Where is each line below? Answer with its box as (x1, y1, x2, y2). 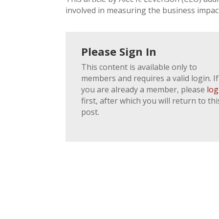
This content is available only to (81, 61, 197, 72)
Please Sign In (81, 44, 157, 59)
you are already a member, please (81, 84, 207, 95)
